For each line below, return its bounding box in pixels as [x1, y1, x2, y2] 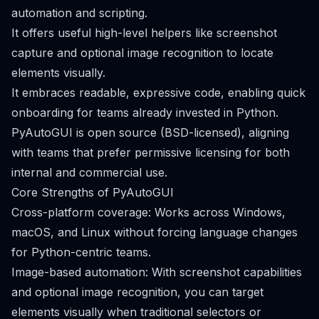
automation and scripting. [11, 6, 147, 20]
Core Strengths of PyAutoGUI [11, 185, 174, 199]
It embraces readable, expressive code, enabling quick [11, 85, 305, 100]
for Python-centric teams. [11, 245, 151, 259]
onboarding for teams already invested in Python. [11, 105, 278, 120]
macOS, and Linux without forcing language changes [11, 225, 298, 239]
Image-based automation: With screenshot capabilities [11, 265, 302, 279]
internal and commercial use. [11, 165, 167, 179]
